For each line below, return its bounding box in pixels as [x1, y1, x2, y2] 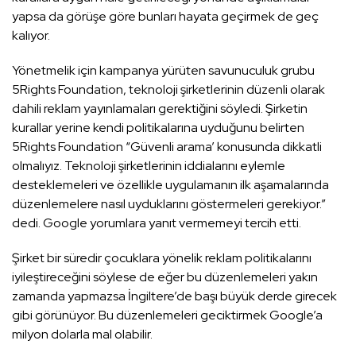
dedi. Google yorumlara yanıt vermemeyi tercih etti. [12, 215, 301, 232]
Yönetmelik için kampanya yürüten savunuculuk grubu [12, 62, 315, 79]
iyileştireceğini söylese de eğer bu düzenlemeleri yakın [12, 269, 318, 286]
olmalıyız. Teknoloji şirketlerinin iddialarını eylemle [12, 157, 285, 175]
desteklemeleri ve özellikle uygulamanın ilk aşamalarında [12, 176, 329, 194]
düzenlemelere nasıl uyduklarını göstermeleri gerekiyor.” [12, 195, 326, 213]
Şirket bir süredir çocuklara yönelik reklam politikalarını [12, 250, 311, 267]
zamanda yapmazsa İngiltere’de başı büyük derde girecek [12, 288, 337, 305]
